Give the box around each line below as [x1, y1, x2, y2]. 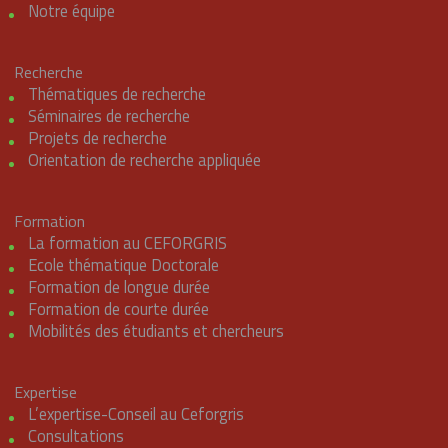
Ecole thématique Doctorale [27, 252, 219, 278]
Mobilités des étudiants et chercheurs [27, 318, 284, 344]
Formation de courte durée [27, 296, 209, 322]
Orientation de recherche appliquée [27, 147, 261, 173]
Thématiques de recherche [27, 81, 206, 107]
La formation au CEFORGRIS [27, 230, 227, 256]
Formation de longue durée [27, 274, 210, 300]
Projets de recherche [27, 125, 167, 151]
